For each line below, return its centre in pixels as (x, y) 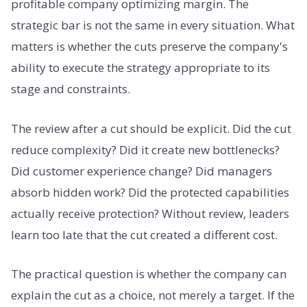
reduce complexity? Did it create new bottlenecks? (145, 149)
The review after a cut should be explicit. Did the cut (151, 128)
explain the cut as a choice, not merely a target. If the (153, 295)
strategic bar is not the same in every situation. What (153, 25)
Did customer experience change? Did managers (142, 171)
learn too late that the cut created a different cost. (144, 234)
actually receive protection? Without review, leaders (150, 213)
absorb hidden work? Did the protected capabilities (150, 192)
